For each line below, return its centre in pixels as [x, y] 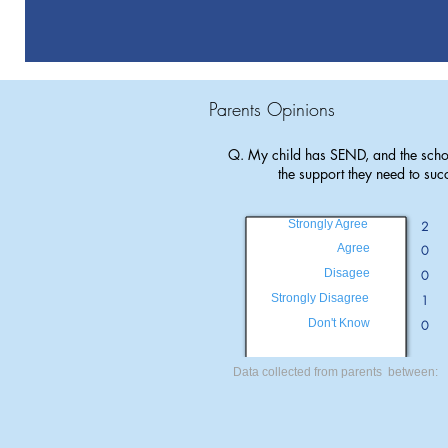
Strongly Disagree [320, 298]
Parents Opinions [272, 109]
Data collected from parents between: [335, 372]
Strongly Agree [328, 224]
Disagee [347, 273]
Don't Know [339, 323]
